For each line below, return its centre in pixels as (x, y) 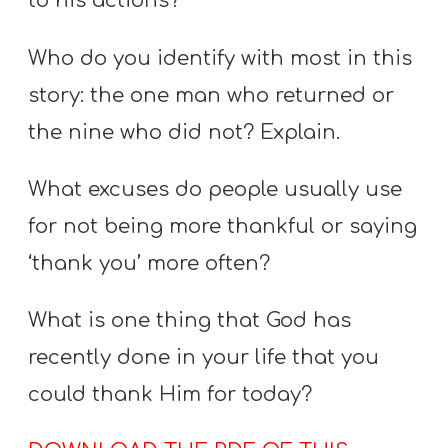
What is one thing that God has (190, 321)
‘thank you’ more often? (149, 263)
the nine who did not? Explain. (184, 132)
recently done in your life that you (204, 358)
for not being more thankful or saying (223, 226)
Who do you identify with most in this (220, 58)
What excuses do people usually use (215, 189)
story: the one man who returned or (211, 95)
